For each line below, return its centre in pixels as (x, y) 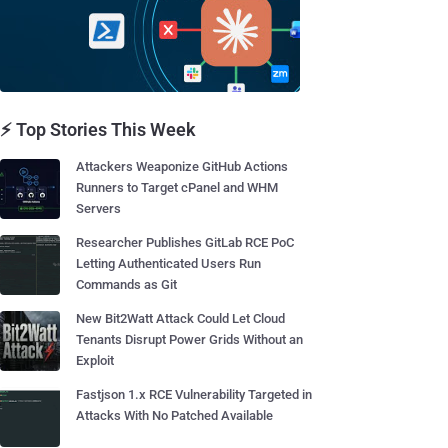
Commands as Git (126, 284)
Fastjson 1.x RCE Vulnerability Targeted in (194, 394)
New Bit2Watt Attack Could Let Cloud (180, 318)
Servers (98, 208)
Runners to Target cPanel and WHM (177, 187)
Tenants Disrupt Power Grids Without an (189, 339)
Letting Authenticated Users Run (168, 263)
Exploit (95, 360)
